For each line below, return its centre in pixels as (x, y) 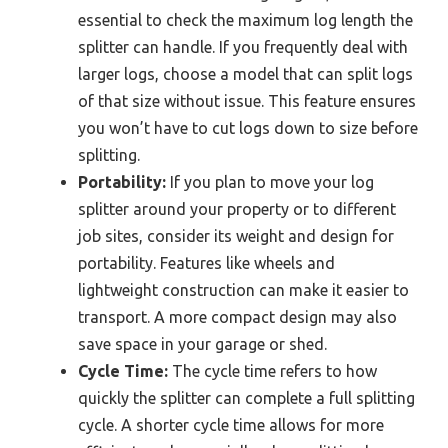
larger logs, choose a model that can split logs (245, 73)
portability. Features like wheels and (206, 262)
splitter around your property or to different (237, 208)
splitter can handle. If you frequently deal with (243, 46)
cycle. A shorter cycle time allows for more (231, 424)
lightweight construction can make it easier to (243, 289)
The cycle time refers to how (272, 370)
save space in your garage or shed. (202, 343)
